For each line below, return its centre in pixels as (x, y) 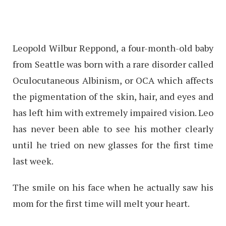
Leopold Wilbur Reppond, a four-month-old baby (113, 48)
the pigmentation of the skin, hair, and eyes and (113, 96)
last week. (33, 161)
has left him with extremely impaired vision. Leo (113, 112)
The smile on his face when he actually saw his (113, 187)
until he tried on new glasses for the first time (113, 145)
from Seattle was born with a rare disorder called (113, 64)
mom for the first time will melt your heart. (101, 203)
